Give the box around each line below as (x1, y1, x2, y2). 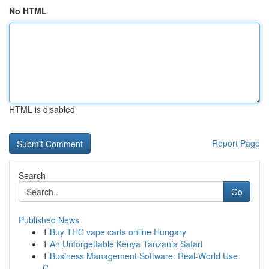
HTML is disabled (9, 103, 75, 115)
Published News (19, 214, 79, 226)
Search (19, 169, 46, 181)
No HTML (9, 5, 47, 17)
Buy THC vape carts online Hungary (50, 226, 186, 238)
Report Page (212, 137, 260, 149)
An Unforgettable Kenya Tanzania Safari (50, 238, 202, 250)
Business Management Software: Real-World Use (50, 250, 238, 262)
